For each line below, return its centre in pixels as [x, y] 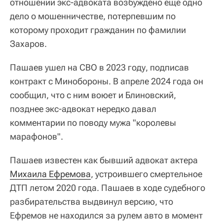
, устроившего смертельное [147, 174]
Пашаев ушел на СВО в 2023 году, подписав [99, 67]
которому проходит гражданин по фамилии [98, 30]
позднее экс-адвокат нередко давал [83, 109]
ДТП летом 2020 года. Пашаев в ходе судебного [108, 187]
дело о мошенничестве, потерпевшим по [93, 16]
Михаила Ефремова [50, 174]
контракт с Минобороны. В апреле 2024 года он [107, 81]
